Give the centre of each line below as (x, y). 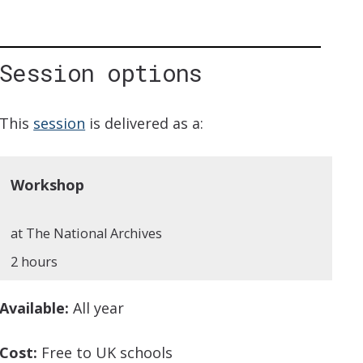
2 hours (34, 262)
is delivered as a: (145, 124)
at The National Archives (87, 234)
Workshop (48, 185)
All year (97, 308)
